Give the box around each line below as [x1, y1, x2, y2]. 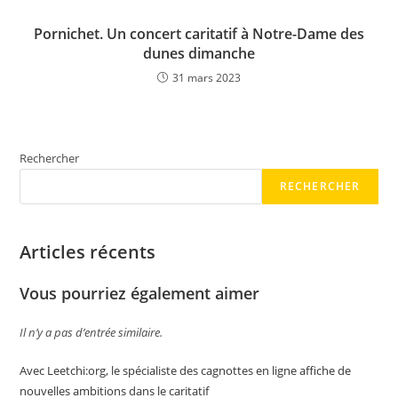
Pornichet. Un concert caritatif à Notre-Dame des [34, 24, 364, 44]
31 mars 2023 [172, 70, 241, 85]
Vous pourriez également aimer [20, 283, 260, 304]
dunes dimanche [143, 44, 255, 63]
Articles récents [20, 240, 156, 264]
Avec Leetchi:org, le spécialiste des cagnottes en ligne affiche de [20, 362, 352, 378]
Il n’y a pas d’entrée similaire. [20, 324, 163, 340]
